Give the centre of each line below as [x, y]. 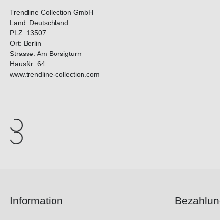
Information [36, 201]
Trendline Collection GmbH [52, 13]
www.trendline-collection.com [55, 74]
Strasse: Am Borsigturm [46, 54]
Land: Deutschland [39, 23]
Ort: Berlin [26, 43]
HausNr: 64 [27, 64]
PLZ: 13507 [28, 33]
